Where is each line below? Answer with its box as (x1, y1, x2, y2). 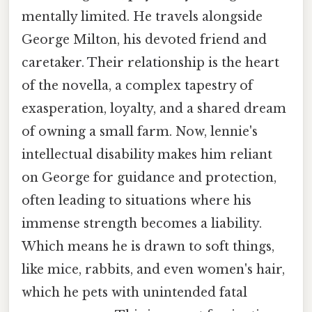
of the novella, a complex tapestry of (22, 77, 253, 93)
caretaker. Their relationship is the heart (22, 54, 279, 70)
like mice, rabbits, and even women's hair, (22, 261, 285, 277)
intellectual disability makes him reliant (22, 146, 272, 162)
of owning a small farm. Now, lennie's (22, 123, 258, 139)
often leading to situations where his (22, 192, 251, 208)
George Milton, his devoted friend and (22, 31, 267, 47)
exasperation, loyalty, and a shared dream (22, 100, 286, 116)
